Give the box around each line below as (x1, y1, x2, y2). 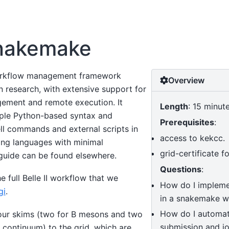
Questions (160, 164, 202, 174)
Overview (168, 75, 205, 85)
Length (160, 101, 189, 111)
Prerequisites (160, 117, 215, 127)
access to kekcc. (160, 132, 225, 143)
